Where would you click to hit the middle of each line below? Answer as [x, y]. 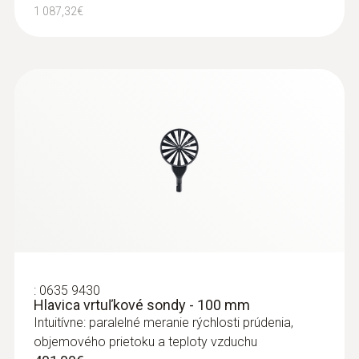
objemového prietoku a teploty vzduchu [145, 342]
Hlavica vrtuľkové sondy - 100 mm [142, 305]
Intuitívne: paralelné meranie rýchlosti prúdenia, [163, 323]
